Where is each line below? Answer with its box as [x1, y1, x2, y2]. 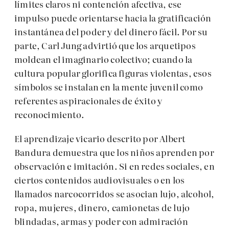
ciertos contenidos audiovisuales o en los [14, 173, 185, 187]
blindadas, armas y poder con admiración [14, 215, 188, 228]
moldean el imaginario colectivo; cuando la [14, 53, 193, 66]
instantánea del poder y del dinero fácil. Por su [14, 25, 208, 38]
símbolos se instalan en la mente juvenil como [14, 80, 203, 94]
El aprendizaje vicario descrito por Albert [14, 132, 186, 145]
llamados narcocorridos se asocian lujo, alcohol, [14, 187, 215, 200]
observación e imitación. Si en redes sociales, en [14, 159, 215, 173]
